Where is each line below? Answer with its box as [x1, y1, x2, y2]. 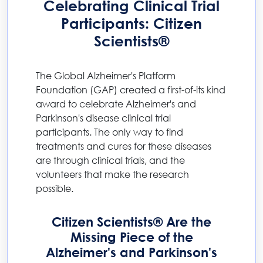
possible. [36, 182, 73, 195]
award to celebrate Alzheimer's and [36, 97, 196, 110]
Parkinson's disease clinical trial [36, 112, 171, 124]
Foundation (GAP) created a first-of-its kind [36, 83, 225, 96]
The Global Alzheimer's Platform [36, 69, 176, 82]
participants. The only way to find [36, 126, 183, 139]
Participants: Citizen [61, 15, 202, 32]
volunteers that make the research [36, 168, 189, 181]
